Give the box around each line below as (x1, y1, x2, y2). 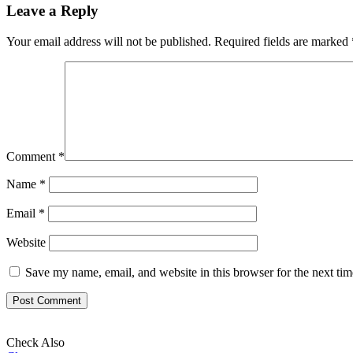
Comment (6, 150, 58, 164)
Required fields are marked (214, 35, 351, 49)
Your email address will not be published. (6, 35, 211, 49)
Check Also (6, 336, 65, 350)
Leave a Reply (6, 2, 98, 20)
